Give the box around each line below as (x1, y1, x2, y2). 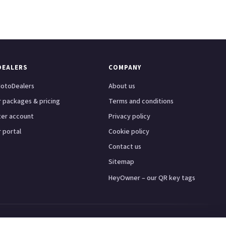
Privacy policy (108, 111, 151, 122)
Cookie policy (108, 127, 150, 137)
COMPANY (108, 63, 141, 73)
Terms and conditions (108, 96, 174, 107)
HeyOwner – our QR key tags (108, 173, 196, 184)
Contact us (108, 142, 142, 152)
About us (108, 81, 136, 92)
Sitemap (108, 157, 135, 167)
